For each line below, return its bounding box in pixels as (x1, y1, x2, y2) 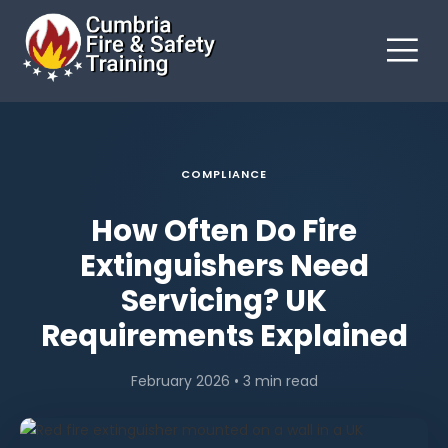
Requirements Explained (40, 314, 408, 356)
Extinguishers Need (79, 244, 369, 286)
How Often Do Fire (91, 209, 357, 251)
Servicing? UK (121, 279, 327, 321)
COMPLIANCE (180, 165, 268, 182)
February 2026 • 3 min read (130, 370, 318, 391)
